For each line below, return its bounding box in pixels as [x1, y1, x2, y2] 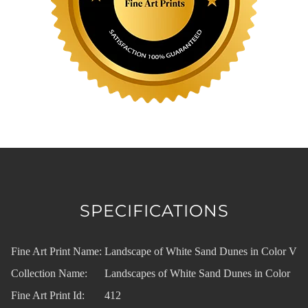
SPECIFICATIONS [79, 200, 229, 221]
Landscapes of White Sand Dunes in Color [104, 267, 290, 279]
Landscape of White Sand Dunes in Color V [104, 245, 297, 257]
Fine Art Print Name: [11, 245, 102, 257]
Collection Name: [11, 267, 87, 279]
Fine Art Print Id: [11, 289, 85, 301]
